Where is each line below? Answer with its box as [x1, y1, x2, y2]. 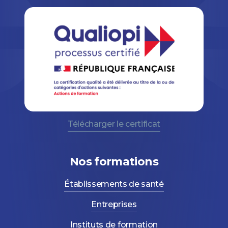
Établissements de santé [64, 179, 164, 189]
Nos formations [70, 154, 158, 168]
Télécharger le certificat [67, 119, 160, 129]
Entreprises [91, 199, 137, 209]
